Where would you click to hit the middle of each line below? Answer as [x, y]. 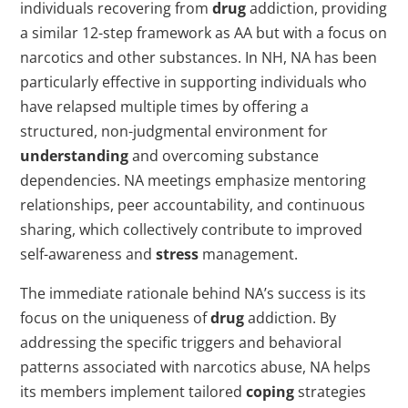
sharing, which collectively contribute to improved [192, 230]
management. [249, 255]
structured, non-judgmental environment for [174, 132]
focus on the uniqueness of [116, 318]
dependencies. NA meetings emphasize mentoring [194, 181]
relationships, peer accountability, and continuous [193, 205]
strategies [331, 392]
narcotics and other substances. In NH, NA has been [199, 58]
